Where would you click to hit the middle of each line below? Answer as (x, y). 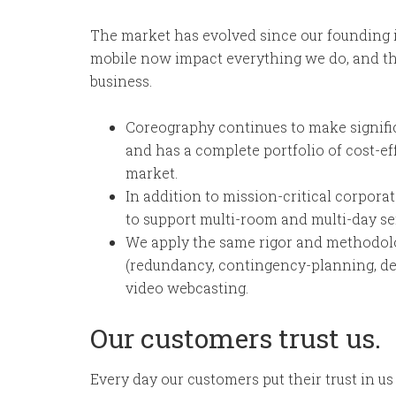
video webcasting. (187, 288)
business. (121, 81)
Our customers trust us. (236, 338)
